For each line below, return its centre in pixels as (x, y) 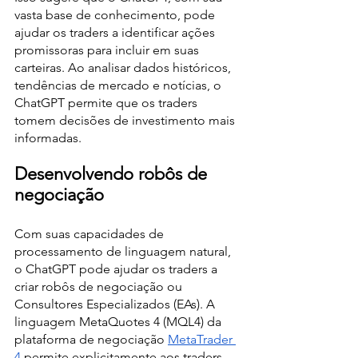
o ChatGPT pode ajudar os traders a (117, 269)
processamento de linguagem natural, (124, 251)
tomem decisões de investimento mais (126, 120)
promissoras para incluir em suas (108, 50)
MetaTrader (202, 339)
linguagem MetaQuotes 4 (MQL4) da (119, 322)
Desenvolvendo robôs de (113, 174)
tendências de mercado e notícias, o (119, 85)
